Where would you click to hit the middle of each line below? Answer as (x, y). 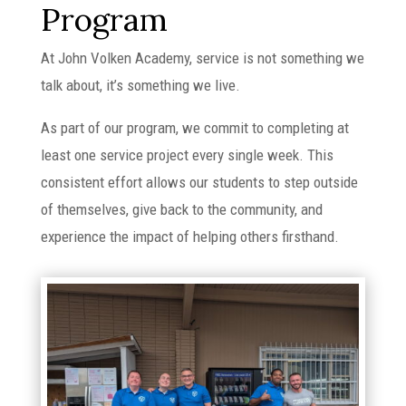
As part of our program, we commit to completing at (194, 128)
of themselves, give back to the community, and (181, 209)
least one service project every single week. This (187, 155)
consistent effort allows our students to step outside (199, 182)
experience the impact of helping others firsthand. (189, 237)
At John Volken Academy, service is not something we (202, 58)
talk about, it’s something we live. (140, 85)
